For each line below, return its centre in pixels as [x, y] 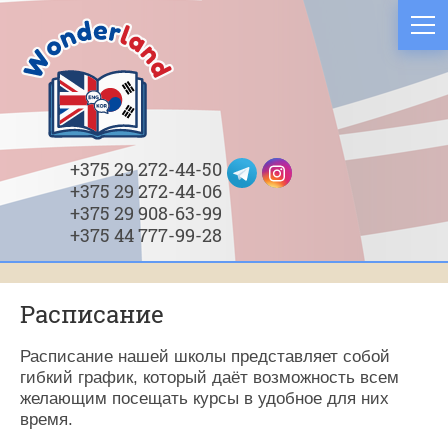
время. [46, 420]
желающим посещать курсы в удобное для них [204, 399]
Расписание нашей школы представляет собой [205, 357]
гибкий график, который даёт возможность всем [209, 378]
